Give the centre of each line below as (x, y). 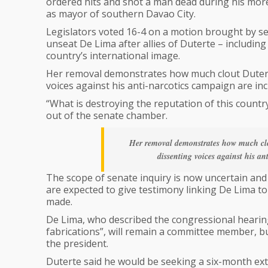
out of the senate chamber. (107, 115)
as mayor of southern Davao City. (121, 14)
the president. (77, 243)
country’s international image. (113, 56)
